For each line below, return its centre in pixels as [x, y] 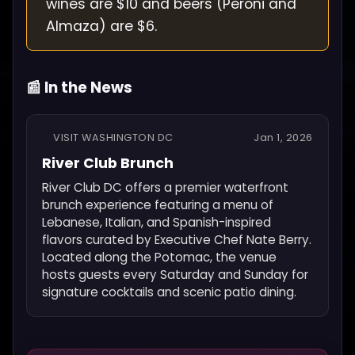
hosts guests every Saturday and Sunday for [176, 274]
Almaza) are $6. [101, 27]
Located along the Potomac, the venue [160, 257]
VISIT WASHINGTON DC [113, 137]
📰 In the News [79, 88]
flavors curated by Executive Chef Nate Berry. [177, 239]
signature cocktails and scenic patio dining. [170, 292]
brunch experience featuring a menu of [158, 204]
